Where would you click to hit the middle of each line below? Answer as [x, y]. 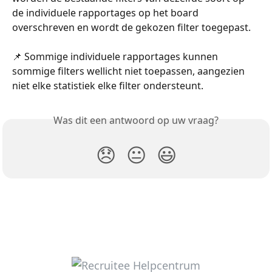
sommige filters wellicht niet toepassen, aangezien [130, 71]
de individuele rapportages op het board [107, 12]
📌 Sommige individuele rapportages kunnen [116, 57]
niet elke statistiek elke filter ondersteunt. [108, 86]
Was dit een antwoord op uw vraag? [136, 121]
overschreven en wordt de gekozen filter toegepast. [131, 27]
